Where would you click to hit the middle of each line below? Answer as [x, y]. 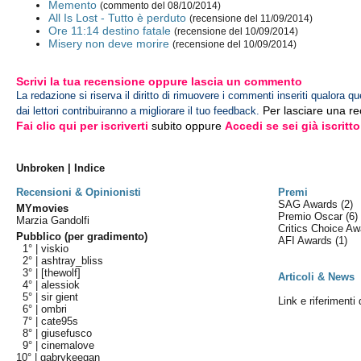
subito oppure [187, 126]
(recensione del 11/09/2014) [251, 19]
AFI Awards [307, 241]
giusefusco [67, 333]
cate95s [60, 321]
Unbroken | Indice [61, 168]
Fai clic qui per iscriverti [83, 126]
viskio [55, 249]
